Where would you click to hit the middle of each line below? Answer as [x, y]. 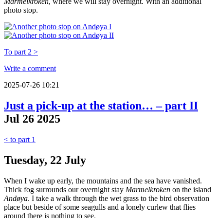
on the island [191, 189]
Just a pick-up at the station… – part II [101, 105]
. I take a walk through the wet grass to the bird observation [118, 198]
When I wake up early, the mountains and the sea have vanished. [103, 181]
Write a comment [30, 68]
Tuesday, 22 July [45, 160]
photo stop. [21, 10]
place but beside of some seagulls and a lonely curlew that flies [100, 207]
